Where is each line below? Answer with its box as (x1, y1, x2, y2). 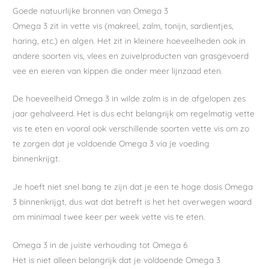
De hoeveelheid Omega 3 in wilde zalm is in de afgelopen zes (13, 93, 246, 104)
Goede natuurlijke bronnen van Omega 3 (13, 5, 169, 16)
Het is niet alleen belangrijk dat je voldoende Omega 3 (13, 255, 221, 265)
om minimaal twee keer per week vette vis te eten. (13, 211, 205, 222)
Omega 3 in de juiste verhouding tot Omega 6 (13, 240, 188, 250)
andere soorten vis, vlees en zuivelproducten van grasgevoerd (13, 50, 249, 61)
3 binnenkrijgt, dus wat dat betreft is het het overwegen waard (13, 196, 252, 207)
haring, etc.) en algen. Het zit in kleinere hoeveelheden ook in (13, 35, 246, 46)
